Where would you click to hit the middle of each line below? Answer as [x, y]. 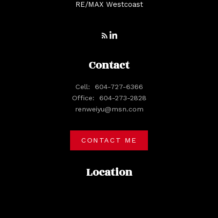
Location [109, 172]
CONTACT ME [109, 140]
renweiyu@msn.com [109, 109]
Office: [84, 98]
